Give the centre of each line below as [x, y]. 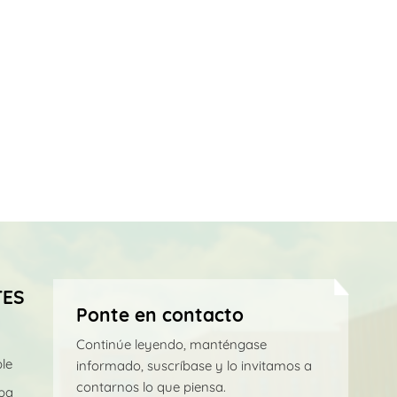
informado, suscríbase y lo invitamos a [194, 365]
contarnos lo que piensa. [151, 386]
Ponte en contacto [160, 315]
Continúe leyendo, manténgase [171, 344]
